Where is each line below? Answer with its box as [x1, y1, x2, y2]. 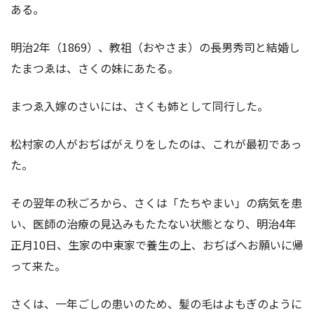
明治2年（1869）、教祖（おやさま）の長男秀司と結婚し [11, 38, 300, 55]
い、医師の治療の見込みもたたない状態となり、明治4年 [11, 214, 296, 232]
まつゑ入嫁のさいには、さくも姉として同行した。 [11, 97, 268, 114]
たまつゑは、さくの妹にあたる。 [11, 59, 179, 76]
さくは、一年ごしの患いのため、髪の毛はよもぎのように [11, 294, 302, 312]
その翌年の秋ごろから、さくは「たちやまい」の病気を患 [11, 193, 302, 211]
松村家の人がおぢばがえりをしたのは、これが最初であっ [11, 135, 302, 152]
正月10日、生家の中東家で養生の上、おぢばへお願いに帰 [11, 235, 303, 253]
